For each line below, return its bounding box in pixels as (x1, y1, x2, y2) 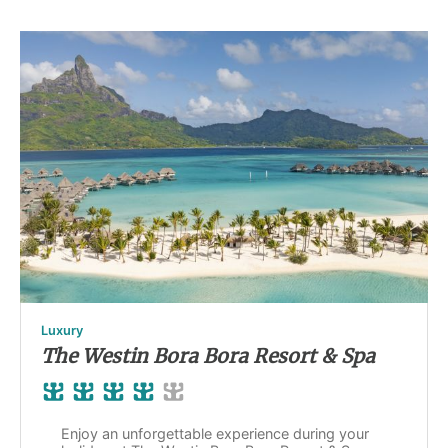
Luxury (41, 322, 83, 338)
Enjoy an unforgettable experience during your (61, 424, 369, 442)
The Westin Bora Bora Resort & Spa (41, 343, 375, 368)
